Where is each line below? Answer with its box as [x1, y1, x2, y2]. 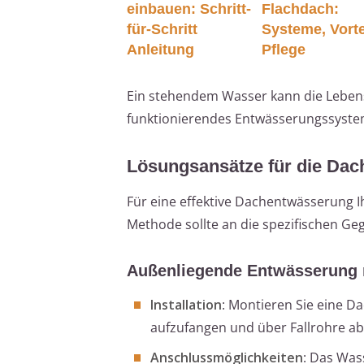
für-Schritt [127, 20, 197, 37]
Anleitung [127, 41, 194, 58]
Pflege [262, 41, 306, 58]
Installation [150, 295, 222, 314]
